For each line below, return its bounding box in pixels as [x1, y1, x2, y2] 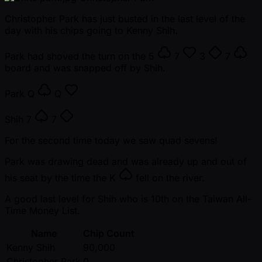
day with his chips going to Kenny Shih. [5, 24, 178, 36]
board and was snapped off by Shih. [5, 61, 166, 74]
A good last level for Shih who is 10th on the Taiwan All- [5, 192, 251, 205]
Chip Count [83, 227, 135, 239]
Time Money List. [5, 204, 80, 216]
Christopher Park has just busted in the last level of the [5, 12, 245, 25]
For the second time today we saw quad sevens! [5, 134, 218, 146]
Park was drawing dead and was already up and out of [5, 155, 247, 167]
